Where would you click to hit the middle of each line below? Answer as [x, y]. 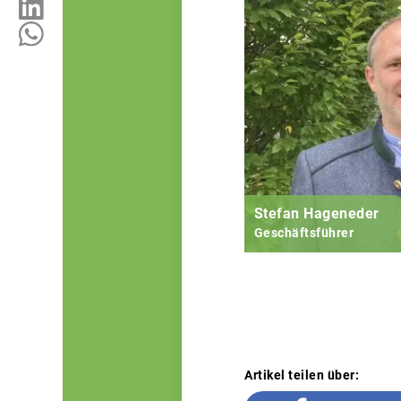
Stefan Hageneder [316, 214]
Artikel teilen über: [302, 375]
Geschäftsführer [303, 233]
